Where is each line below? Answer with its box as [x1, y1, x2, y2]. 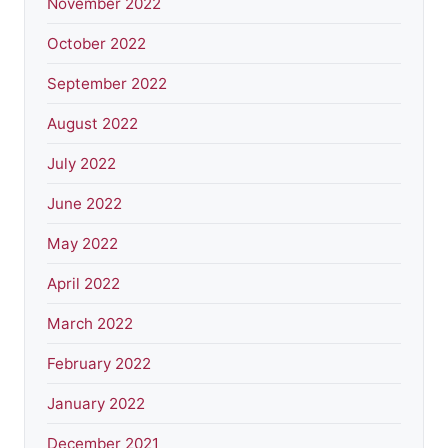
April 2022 [47, 273, 120, 293]
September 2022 [47, 73, 167, 93]
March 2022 [47, 313, 133, 333]
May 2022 [47, 233, 118, 253]
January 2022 [47, 393, 145, 413]
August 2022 [47, 113, 138, 133]
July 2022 [47, 153, 116, 173]
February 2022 [47, 353, 151, 373]
